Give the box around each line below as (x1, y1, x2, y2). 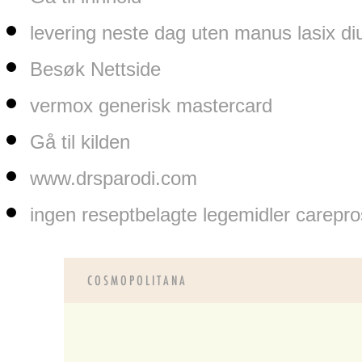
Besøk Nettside (30, 57, 161, 80)
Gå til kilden (30, 130, 130, 153)
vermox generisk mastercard (30, 94, 272, 116)
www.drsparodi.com (30, 166, 197, 189)
